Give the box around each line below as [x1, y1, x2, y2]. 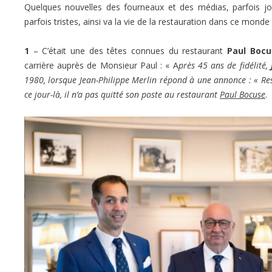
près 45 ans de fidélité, [178, 59, 271, 71]
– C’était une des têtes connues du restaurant [33, 44, 227, 56]
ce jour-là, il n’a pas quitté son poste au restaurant [24, 88, 220, 100]
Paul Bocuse [220, 88, 265, 100]
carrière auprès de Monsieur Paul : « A [24, 59, 178, 71]
